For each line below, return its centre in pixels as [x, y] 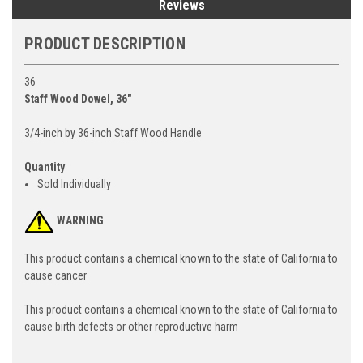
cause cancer [56, 275]
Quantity [45, 167]
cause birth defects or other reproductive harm [131, 326]
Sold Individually [75, 184]
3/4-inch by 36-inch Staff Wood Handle [113, 132]
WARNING [80, 221]
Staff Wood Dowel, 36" [78, 98]
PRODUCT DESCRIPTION [105, 43]
